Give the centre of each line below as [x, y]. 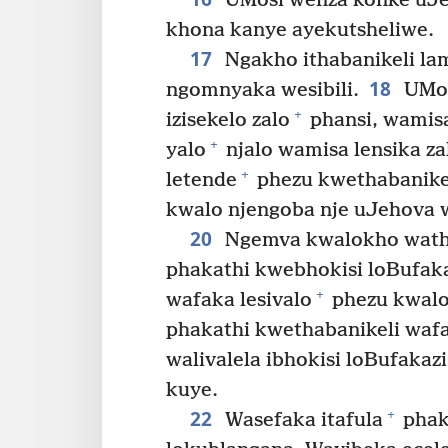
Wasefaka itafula [301, 420]
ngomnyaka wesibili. [262, 90]
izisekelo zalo [228, 120]
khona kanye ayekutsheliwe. [300, 30]
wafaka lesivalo [239, 300]
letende [201, 180]
